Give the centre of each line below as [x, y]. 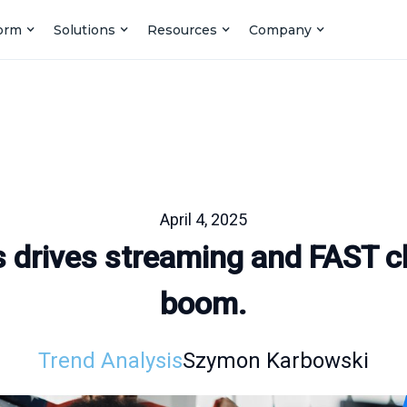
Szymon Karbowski [276, 361]
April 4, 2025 [203, 219]
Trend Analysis [110, 361]
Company [281, 30]
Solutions [85, 30]
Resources [183, 30]
